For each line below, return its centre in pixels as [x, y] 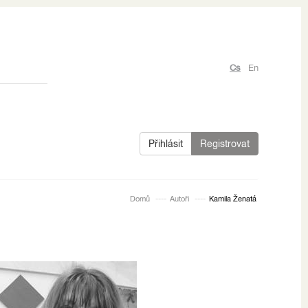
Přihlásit [166, 143]
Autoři [179, 198]
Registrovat [225, 143]
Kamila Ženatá [233, 198]
